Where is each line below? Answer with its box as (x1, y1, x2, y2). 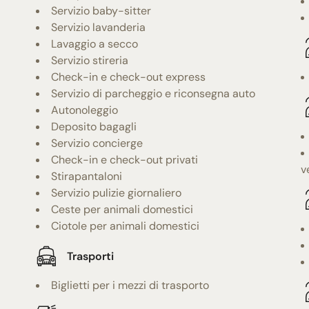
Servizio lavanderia (51, 20, 146, 35)
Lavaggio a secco (51, 37, 139, 52)
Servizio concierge (51, 136, 143, 151)
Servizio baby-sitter (51, 3, 152, 19)
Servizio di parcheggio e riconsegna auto (51, 86, 256, 101)
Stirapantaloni (51, 169, 123, 184)
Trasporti (67, 248, 114, 263)
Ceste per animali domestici (51, 202, 194, 217)
